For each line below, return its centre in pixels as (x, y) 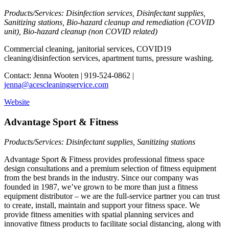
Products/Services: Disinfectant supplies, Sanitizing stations (100, 142)
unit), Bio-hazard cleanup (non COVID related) (81, 32)
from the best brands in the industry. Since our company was (101, 177)
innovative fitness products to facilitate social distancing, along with (112, 223)
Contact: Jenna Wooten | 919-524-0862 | (69, 76)
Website (17, 102)
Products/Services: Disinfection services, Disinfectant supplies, (105, 13)
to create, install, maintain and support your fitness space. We (102, 205)
